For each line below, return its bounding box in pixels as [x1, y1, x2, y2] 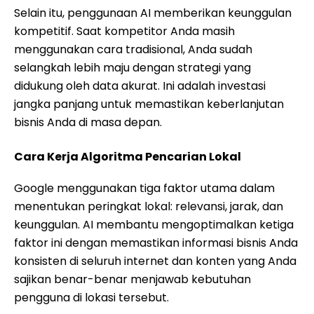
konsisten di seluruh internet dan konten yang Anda [14, 253, 296, 269]
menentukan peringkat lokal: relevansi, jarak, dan [14, 198, 283, 214]
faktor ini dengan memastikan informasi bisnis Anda [14, 235, 298, 251]
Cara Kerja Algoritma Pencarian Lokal [14, 149, 241, 165]
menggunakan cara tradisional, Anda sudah [14, 41, 252, 57]
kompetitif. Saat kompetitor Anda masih [14, 23, 235, 39]
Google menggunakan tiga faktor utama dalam [14, 180, 275, 196]
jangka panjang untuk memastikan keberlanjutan [14, 96, 284, 112]
